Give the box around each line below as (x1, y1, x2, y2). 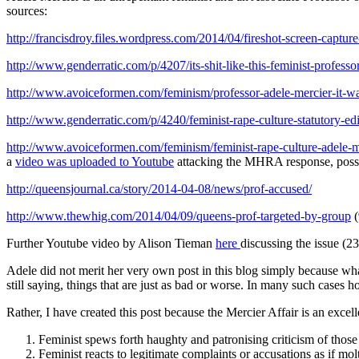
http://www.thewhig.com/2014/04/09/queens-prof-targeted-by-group (6, 209, 351, 224)
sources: (6, 4, 47, 18)
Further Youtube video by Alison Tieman (6, 236, 216, 251)
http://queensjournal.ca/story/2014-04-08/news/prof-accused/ (6, 182, 312, 196)
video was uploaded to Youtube (15, 155, 174, 169)
